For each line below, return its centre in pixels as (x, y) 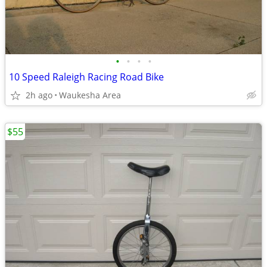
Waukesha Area (90, 95)
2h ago (39, 95)
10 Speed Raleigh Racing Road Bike (86, 77)
